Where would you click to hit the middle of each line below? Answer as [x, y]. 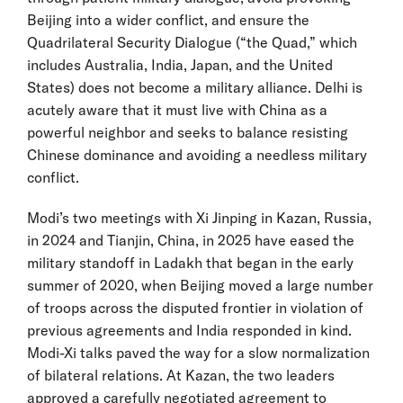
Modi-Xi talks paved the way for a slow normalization [198, 352]
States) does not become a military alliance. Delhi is [195, 87]
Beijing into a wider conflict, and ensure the [168, 19]
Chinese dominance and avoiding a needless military [197, 154]
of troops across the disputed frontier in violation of [195, 307]
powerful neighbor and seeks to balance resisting [188, 132]
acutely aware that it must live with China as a [177, 109]
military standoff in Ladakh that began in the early [190, 262]
